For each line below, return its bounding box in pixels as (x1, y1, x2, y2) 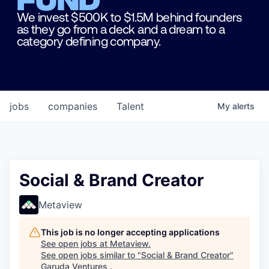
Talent (116, 100, 144, 113)
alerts (232, 101, 255, 112)
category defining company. (16, 32, 161, 48)
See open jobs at (41, 238, 110, 249)
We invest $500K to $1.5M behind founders (16, 8, 242, 24)
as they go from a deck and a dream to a (16, 20, 225, 36)
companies (48, 100, 97, 113)
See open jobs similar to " (41, 250, 141, 261)
